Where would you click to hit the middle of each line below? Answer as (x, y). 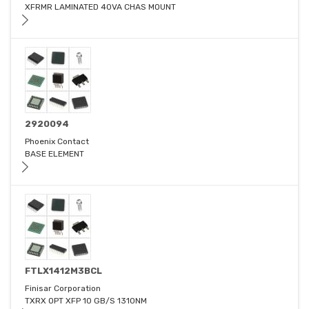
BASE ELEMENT (54, 154)
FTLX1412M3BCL (63, 271)
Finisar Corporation (63, 289)
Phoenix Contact (57, 142)
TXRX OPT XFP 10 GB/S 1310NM (86, 301)
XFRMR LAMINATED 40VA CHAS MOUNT (100, 7)
